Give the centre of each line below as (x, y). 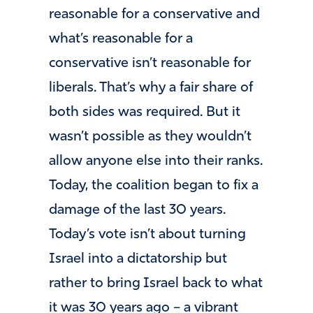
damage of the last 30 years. (137, 211)
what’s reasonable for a (121, 39)
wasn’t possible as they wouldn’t (150, 137)
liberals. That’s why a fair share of (151, 88)
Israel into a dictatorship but (138, 260)
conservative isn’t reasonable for (150, 64)
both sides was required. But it (145, 113)
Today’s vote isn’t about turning (147, 235)
